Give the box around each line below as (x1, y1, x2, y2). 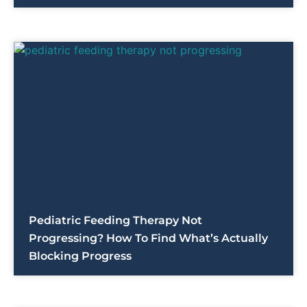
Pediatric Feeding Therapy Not (29, 214, 202, 228)
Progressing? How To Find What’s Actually (29, 232, 268, 245)
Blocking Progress (29, 249, 132, 263)
